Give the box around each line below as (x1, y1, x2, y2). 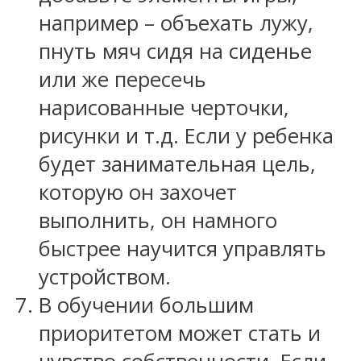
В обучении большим (39, 290, 254, 319)
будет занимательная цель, (39, 149, 316, 178)
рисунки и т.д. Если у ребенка (39, 121, 334, 150)
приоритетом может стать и (39, 318, 321, 347)
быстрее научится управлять (39, 234, 326, 263)
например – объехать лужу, (39, 8, 313, 37)
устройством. (39, 262, 171, 291)
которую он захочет (39, 177, 237, 206)
